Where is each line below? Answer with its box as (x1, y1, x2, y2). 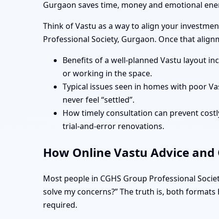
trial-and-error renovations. (63, 121, 164, 132)
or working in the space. (63, 68, 152, 79)
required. (43, 199, 77, 211)
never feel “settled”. (63, 94, 134, 106)
